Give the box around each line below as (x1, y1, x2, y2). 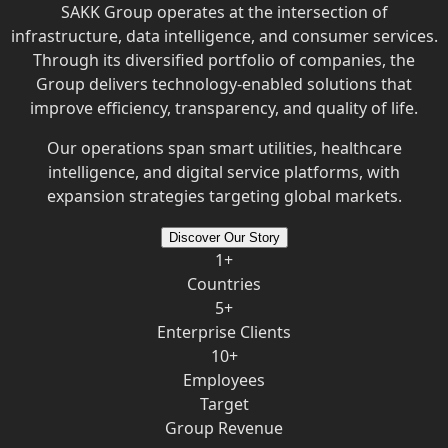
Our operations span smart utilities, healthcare (46, 136, 402, 159)
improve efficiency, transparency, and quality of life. (30, 96, 418, 119)
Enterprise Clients (157, 320, 291, 343)
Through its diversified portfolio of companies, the (33, 48, 415, 71)
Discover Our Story (168, 229, 280, 245)
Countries (187, 272, 261, 295)
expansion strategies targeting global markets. (46, 184, 402, 207)
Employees (183, 368, 265, 391)
